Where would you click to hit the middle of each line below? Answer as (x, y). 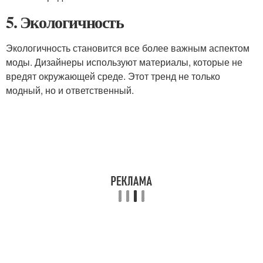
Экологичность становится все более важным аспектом (128, 48)
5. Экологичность (65, 22)
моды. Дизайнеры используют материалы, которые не (124, 62)
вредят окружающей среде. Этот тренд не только (113, 76)
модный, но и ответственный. (70, 90)
